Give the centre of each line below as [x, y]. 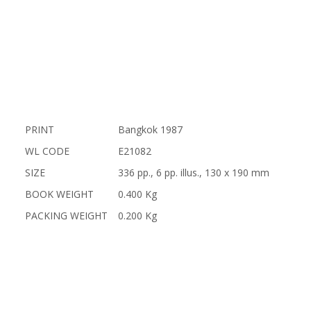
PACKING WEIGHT [66, 216]
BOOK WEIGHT [59, 194]
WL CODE [47, 151]
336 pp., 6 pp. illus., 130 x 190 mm [193, 173]
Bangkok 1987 [150, 129]
